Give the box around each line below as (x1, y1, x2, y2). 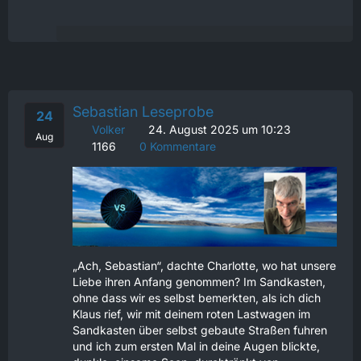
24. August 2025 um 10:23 (148, 122, 291, 137)
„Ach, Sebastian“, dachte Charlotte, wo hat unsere (73, 258, 336, 272)
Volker (92, 122, 125, 137)
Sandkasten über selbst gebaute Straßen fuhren (73, 322, 327, 337)
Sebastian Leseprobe (73, 103, 214, 121)
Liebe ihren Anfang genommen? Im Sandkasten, (73, 274, 326, 288)
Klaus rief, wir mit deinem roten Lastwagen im (73, 306, 310, 321)
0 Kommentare (136, 139, 216, 154)
